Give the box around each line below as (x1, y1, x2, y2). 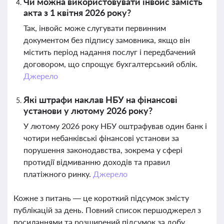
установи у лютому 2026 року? (23, 105, 152, 116)
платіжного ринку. (23, 169, 93, 178)
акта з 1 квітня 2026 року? (23, 7, 131, 18)
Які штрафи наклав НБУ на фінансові (23, 94, 177, 105)
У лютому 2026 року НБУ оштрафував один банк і (23, 121, 207, 130)
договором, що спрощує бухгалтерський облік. (23, 59, 197, 68)
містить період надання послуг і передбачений (23, 47, 195, 56)
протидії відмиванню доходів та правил (23, 157, 170, 166)
